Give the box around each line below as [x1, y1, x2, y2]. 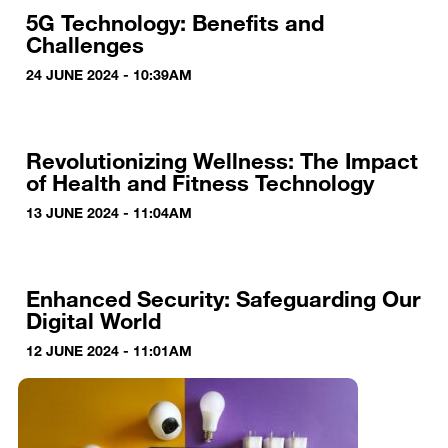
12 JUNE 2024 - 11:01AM [25, 341, 192, 359]
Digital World [25, 306, 161, 334]
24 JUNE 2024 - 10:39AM [25, 65, 192, 83]
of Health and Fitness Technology [25, 168, 374, 196]
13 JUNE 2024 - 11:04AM [25, 203, 192, 221]
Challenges [25, 30, 144, 58]
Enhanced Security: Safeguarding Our [25, 284, 421, 312]
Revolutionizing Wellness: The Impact [25, 146, 418, 174]
